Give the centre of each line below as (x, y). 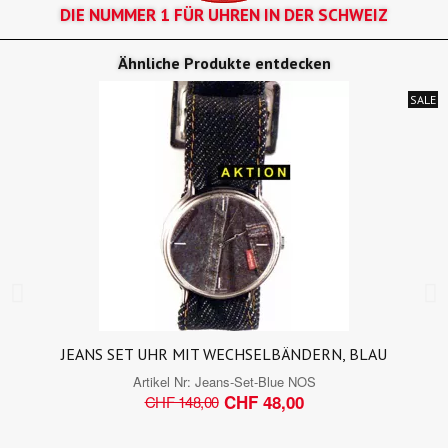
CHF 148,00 (181, 402)
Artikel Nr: (163, 381)
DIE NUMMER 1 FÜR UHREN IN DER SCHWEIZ (224, 14)
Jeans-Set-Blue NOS (255, 381)
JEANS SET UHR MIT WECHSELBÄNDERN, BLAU (224, 353)
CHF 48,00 (263, 401)
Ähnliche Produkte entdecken (224, 62)
